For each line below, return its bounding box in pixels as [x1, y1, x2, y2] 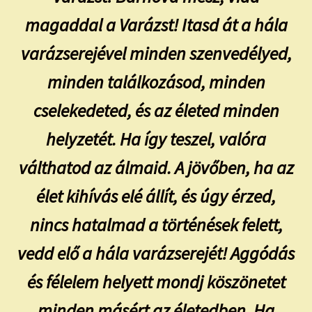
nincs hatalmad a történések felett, [29, 214, 283, 237]
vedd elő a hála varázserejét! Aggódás [17, 242, 295, 265]
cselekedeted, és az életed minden [33, 100, 279, 123]
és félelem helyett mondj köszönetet [26, 271, 286, 294]
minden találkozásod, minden [47, 71, 265, 94]
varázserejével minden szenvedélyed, [20, 42, 292, 65]
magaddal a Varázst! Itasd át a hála [24, 14, 288, 37]
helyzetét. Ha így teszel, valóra [46, 128, 266, 151]
